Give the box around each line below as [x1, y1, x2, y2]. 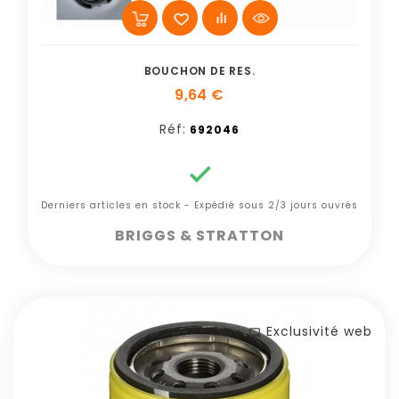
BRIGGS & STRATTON [115, 225, 284, 246]
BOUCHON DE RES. [143, 63, 256, 78]
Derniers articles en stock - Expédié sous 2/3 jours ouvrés [41, 199, 358, 212]
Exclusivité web [266, 322, 372, 340]
